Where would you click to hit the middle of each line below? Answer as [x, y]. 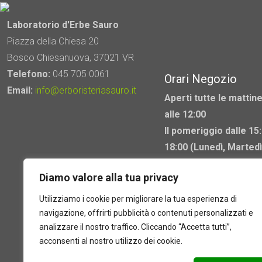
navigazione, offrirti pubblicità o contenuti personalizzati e [146, 213]
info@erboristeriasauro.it [86, 90]
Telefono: [29, 74]
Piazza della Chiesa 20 [53, 41]
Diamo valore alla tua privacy [109, 177]
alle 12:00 [185, 114]
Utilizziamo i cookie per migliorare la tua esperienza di [138, 199]
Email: [20, 90]
